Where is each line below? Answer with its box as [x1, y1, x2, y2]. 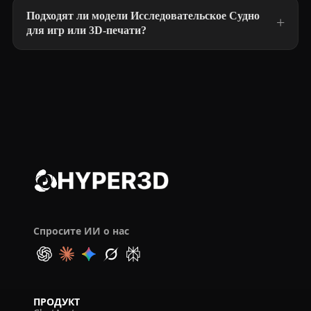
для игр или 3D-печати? [26, 24, 146, 36]
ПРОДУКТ [33, 295, 80, 308]
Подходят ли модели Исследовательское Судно [26, 10, 260, 22]
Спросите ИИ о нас [33, 224, 129, 237]
